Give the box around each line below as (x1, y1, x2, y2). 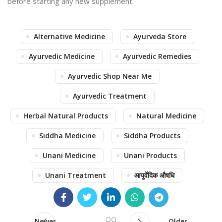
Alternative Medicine (33, 32, 105, 41)
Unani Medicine (43, 151, 96, 160)
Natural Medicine (136, 111, 196, 120)
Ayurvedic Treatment (73, 91, 147, 101)
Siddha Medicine (39, 131, 96, 140)
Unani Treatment (45, 170, 106, 180)
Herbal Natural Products (23, 111, 108, 120)
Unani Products (124, 151, 177, 160)
